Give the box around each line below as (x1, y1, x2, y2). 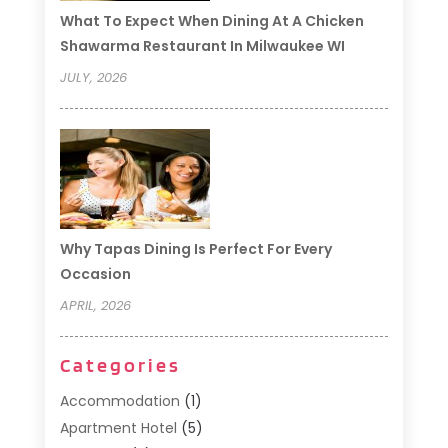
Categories (59, 353, 181, 378)
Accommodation (59, 391, 180, 412)
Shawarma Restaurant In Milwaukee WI (59, 36, 345, 57)
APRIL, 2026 (59, 296, 131, 316)
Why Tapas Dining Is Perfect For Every (59, 239, 332, 260)
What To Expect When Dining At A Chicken (59, 11, 364, 32)
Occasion (59, 264, 131, 285)
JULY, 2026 (59, 68, 127, 88)
